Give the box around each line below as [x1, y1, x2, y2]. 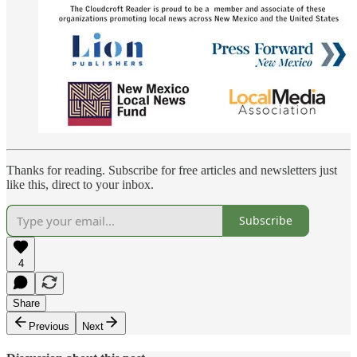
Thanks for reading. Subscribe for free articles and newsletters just [6, 163, 337, 177]
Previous [29, 320, 69, 332]
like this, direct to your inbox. [6, 177, 154, 191]
